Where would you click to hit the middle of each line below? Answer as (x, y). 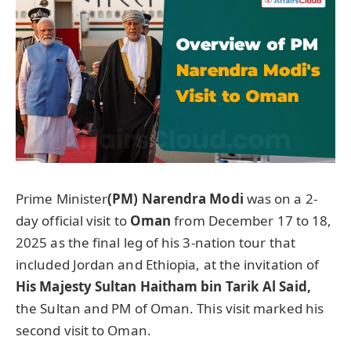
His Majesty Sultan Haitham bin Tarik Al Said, (163, 286)
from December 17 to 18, (253, 220)
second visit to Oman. (83, 330)
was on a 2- (282, 198)
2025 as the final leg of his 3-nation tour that (156, 242)
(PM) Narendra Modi (177, 198)
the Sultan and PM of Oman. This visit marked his (170, 308)
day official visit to (73, 220)
